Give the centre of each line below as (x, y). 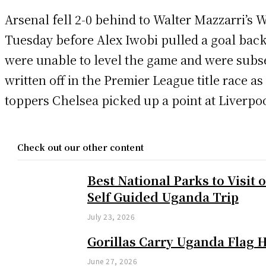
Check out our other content (80, 148)
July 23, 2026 (111, 217)
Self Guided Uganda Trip (163, 197)
